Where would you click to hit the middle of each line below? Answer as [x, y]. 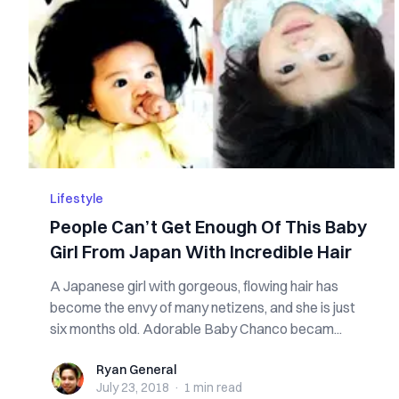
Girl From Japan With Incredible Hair [201, 252]
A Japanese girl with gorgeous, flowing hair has [194, 286]
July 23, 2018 [133, 387]
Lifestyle [77, 199]
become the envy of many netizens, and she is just [203, 307]
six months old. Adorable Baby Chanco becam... [196, 329]
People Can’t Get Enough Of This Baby [208, 227]
